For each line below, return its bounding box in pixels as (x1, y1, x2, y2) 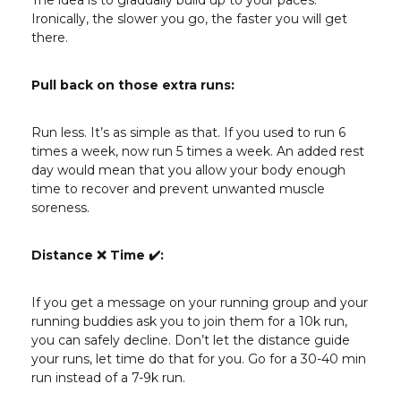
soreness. (31, 200, 90, 217)
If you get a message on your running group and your (31, 294, 368, 311)
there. (31, 30, 68, 47)
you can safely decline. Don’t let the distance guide (31, 332, 350, 349)
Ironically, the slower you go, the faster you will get (31, 11, 347, 28)
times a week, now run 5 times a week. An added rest (31, 143, 364, 160)
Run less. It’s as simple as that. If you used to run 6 (31, 124, 346, 141)
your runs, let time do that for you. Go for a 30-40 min (31, 351, 366, 368)
